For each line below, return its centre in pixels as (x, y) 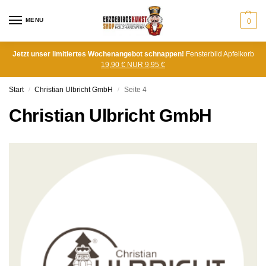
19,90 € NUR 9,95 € (133, 65)
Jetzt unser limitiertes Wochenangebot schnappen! (98, 54)
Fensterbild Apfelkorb (219, 54)
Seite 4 (135, 90)
